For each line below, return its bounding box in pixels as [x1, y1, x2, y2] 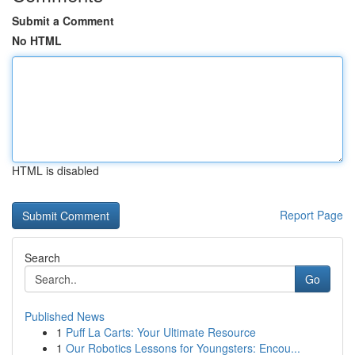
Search [25, 250, 60, 265]
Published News [25, 308, 105, 324]
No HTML [12, 32, 62, 48]
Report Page [280, 207, 343, 223]
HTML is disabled [12, 162, 99, 178]
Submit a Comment [12, 13, 114, 29]
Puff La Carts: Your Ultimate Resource [66, 324, 256, 340]
